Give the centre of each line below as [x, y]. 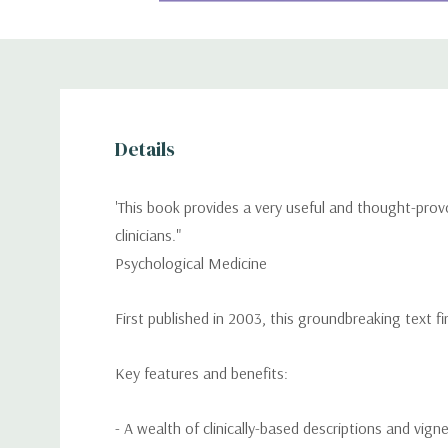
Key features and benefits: [201, 373]
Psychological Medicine [191, 263]
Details [145, 149]
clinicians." [148, 235]
